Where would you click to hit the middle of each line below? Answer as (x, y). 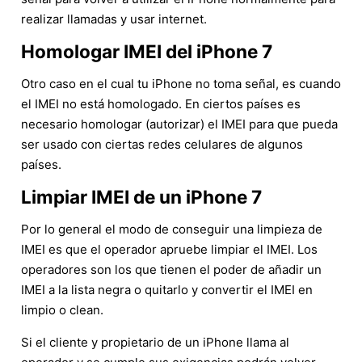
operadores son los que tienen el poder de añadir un (171, 269)
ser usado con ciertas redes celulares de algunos (162, 144)
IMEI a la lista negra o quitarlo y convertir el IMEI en (167, 289)
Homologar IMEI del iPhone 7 (147, 51)
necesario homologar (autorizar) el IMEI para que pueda (179, 124)
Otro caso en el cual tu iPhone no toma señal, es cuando (181, 83)
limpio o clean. (62, 309)
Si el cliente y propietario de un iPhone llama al (155, 342)
